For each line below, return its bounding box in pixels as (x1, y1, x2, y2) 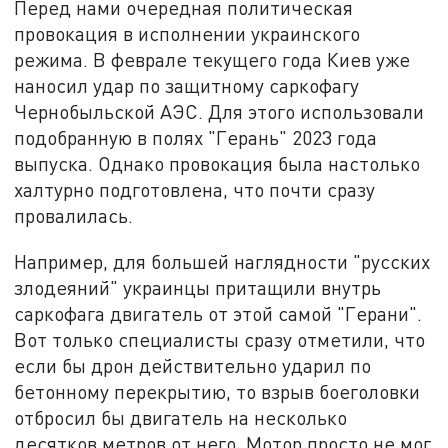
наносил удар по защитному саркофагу (14, 74, 360, 98)
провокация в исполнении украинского (14, 22, 361, 46)
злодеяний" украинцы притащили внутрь (14, 275, 382, 299)
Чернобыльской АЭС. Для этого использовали (14, 100, 425, 124)
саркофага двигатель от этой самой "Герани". (14, 301, 423, 325)
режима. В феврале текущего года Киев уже (14, 48, 411, 72)
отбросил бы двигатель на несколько (14, 405, 348, 429)
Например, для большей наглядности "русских (14, 249, 431, 273)
